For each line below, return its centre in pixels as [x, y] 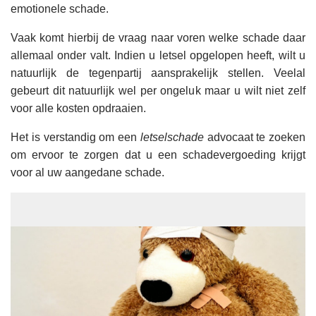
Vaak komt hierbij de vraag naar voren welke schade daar [158, 37]
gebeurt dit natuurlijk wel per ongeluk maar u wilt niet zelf [158, 90]
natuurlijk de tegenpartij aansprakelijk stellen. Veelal [158, 73]
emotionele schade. [60, 8]
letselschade [172, 137]
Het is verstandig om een [75, 137]
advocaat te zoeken [254, 137]
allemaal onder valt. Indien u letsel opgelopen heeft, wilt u [158, 55]
